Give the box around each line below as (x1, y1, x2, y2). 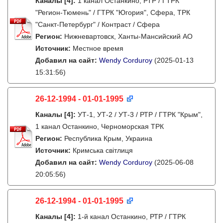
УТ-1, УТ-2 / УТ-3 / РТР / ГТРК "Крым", (78, 111, 203, 118)
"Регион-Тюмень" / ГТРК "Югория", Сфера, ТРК (35, 8, 190, 16)
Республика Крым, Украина (64, 134, 152, 142)
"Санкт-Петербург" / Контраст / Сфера (35, 20, 160, 28)
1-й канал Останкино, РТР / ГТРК (78, 213, 186, 221)
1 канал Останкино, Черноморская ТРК (35, 122, 164, 130)
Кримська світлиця (73, 146, 133, 154)
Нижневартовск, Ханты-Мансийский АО (64, 32, 193, 40)
